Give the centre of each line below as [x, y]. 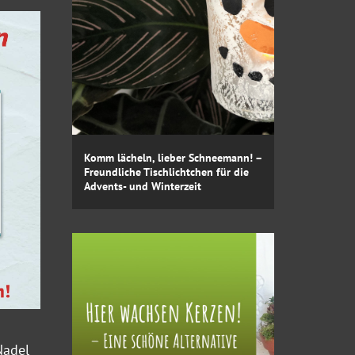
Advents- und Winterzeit [143, 186]
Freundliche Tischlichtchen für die [166, 172]
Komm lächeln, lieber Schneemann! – [173, 157]
